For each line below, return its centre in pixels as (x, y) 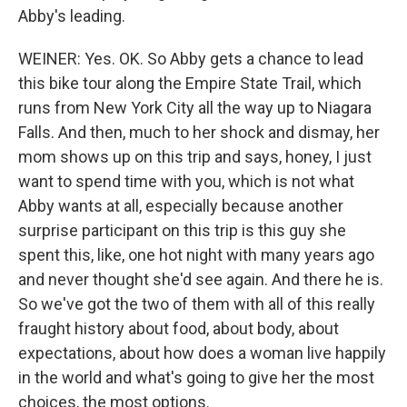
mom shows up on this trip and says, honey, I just (195, 157)
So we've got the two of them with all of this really (197, 304)
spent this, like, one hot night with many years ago (196, 255)
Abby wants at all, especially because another (181, 206)
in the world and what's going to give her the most (196, 377)
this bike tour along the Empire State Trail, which (190, 83)
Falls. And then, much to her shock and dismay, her (199, 132)
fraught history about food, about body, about (179, 328)
